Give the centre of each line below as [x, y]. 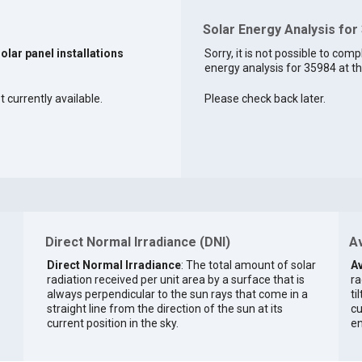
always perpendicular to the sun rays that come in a [177, 294]
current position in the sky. [112, 323]
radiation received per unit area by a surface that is [175, 279]
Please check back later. [265, 99]
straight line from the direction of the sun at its [164, 308]
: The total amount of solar [248, 265]
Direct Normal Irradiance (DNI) [137, 242]
